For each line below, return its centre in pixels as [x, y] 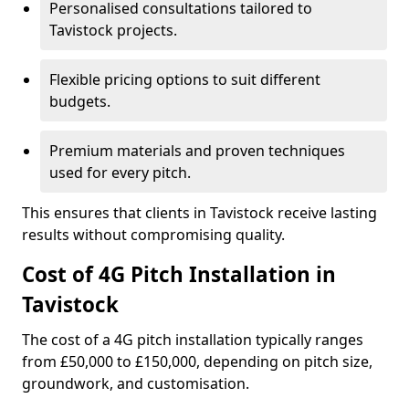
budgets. [80, 101]
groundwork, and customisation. [136, 383]
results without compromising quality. [153, 235]
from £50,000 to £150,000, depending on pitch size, [197, 362]
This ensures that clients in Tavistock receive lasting [199, 213]
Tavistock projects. [113, 30]
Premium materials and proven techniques [197, 151]
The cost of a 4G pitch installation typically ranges [193, 340]
